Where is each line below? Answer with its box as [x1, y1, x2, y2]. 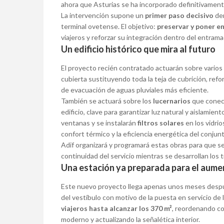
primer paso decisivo [145, 11, 213, 20]
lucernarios [153, 96, 190, 105]
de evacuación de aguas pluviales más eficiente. [61, 85, 208, 94]
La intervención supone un [61, 11, 145, 20]
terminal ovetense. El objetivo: [61, 22, 157, 31]
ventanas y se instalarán [61, 118, 137, 127]
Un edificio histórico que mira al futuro [61, 43, 215, 55]
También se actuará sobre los [61, 96, 153, 105]
